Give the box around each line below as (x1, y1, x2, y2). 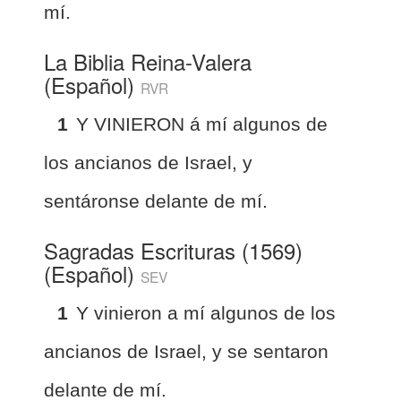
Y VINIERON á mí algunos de (76, 113, 328, 134)
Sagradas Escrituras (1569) (44, 234, 303, 266)
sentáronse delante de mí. (44, 190, 268, 211)
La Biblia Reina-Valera (44, 45, 252, 77)
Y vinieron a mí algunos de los (76, 302, 336, 323)
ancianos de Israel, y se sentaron (44, 340, 328, 362)
